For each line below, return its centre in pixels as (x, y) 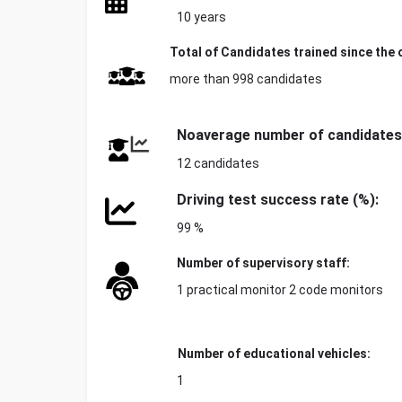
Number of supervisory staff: (263, 263)
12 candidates (218, 163)
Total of (195, 52)
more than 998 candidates (246, 79)
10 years (203, 17)
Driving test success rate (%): (278, 200)
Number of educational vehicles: (274, 354)
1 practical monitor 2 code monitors (280, 290)
